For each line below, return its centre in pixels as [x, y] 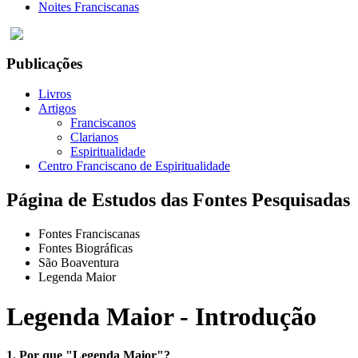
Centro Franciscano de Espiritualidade [134, 166]
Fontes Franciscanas [89, 234]
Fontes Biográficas [86, 249]
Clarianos [94, 137]
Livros [55, 94]
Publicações [44, 63]
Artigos [57, 109]
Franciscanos [103, 123]
